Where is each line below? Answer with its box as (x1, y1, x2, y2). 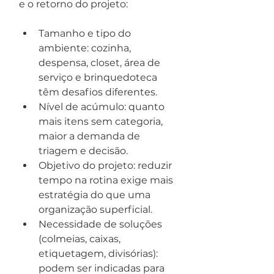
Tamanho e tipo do (39, 28, 133, 39)
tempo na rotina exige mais (39, 174, 176, 186)
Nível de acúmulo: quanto (39, 101, 167, 113)
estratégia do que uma (39, 189, 153, 201)
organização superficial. (39, 204, 152, 215)
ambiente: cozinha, (39, 42, 133, 54)
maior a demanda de (39, 130, 143, 142)
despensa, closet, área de (39, 57, 163, 68)
